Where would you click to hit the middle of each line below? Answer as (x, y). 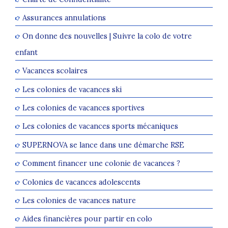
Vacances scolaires (55, 71)
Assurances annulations (64, 18)
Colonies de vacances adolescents (81, 182)
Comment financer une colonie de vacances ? (101, 163)
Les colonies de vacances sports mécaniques (100, 126)
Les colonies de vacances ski (72, 89)
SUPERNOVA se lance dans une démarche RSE (103, 145)
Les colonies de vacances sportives (83, 108)
